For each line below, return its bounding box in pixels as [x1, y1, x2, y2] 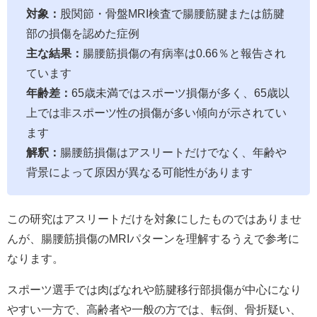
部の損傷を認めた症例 [26, 28, 139, 40]
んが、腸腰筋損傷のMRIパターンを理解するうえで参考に [7, 233, 299, 245]
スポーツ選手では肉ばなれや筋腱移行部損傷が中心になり [7, 284, 301, 296]
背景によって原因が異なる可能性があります [26, 166, 253, 178]
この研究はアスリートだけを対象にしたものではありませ [7, 213, 301, 225]
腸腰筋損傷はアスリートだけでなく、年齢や [60, 146, 287, 158]
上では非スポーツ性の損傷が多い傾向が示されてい [26, 107, 287, 119]
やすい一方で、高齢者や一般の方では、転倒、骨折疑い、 [7, 304, 301, 316]
